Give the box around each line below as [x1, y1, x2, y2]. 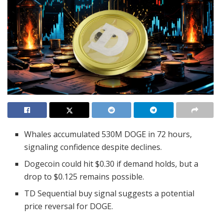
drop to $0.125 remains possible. [24, 171, 145, 183]
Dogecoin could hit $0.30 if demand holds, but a [24, 158, 199, 170]
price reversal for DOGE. [24, 201, 113, 212]
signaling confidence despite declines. [24, 142, 162, 153]
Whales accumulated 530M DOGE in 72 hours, [24, 129, 192, 140]
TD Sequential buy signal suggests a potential [24, 188, 195, 199]
